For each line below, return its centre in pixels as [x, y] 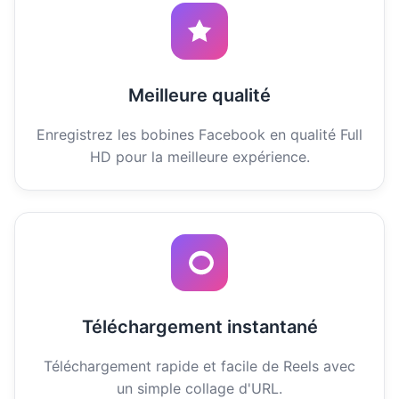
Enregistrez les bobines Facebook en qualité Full [199, 134]
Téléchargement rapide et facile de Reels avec [199, 366]
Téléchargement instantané [199, 326]
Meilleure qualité [199, 95]
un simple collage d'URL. [199, 388]
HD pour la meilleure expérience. [199, 156]
